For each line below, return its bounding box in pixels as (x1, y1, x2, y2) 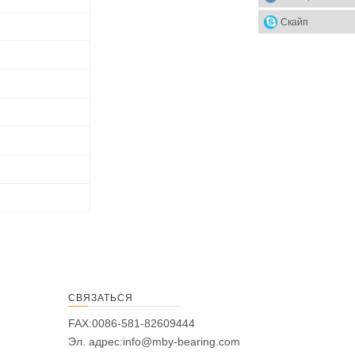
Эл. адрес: (68, 335, 123, 348)
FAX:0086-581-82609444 (68, 317, 195, 330)
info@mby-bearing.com (123, 335, 240, 348)
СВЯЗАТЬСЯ (68, 292, 133, 303)
